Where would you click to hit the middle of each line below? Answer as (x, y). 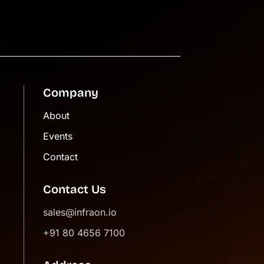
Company (71, 93)
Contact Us (75, 189)
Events (58, 136)
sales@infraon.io (80, 212)
